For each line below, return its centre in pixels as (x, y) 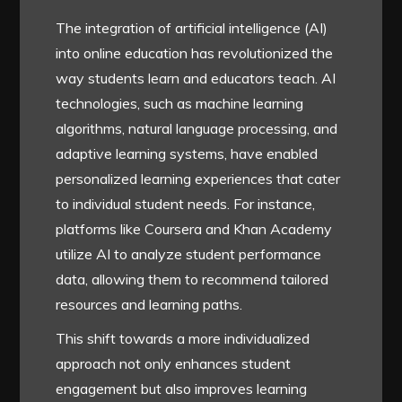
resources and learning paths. (149, 304)
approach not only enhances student (174, 363)
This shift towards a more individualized (183, 338)
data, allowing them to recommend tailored (192, 279)
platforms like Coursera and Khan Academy (194, 228)
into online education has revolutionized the (195, 52)
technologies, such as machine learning (180, 103)
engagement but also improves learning (182, 388)
